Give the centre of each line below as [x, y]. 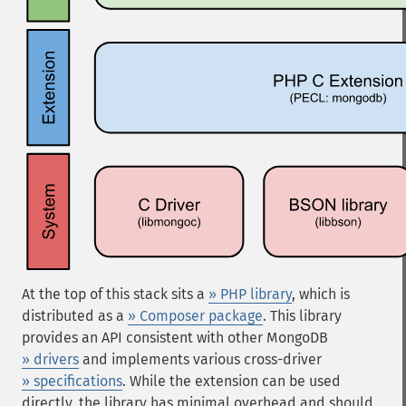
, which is [321, 294]
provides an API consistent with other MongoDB [175, 338]
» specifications [72, 381]
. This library [302, 316]
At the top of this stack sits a [115, 294]
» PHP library [250, 294]
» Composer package [195, 316]
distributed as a [75, 316]
